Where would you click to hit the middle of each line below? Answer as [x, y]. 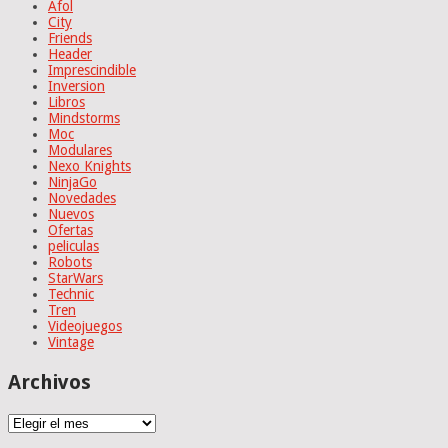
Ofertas [70, 230]
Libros [66, 102]
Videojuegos [85, 326]
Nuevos [71, 214]
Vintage [71, 342]
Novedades [82, 198]
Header [70, 54]
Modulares [80, 150]
